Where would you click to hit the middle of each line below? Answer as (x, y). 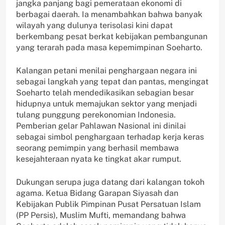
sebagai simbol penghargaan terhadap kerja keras (110, 137)
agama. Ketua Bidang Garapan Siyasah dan (97, 193)
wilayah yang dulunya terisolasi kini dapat (94, 26)
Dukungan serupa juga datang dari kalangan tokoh (110, 182)
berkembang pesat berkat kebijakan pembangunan (112, 37)
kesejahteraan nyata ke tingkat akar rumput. (99, 159)
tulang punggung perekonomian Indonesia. (96, 115)
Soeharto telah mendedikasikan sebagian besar (105, 93)
